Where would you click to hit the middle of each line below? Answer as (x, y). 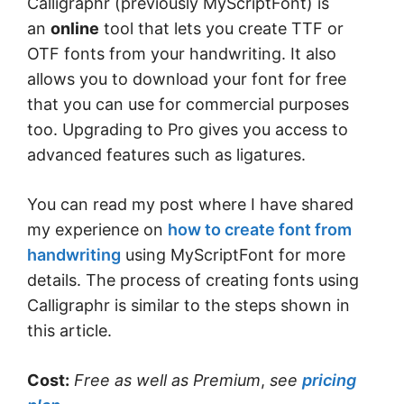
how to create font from (260, 230)
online (75, 29)
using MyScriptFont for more (233, 255)
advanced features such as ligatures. (166, 155)
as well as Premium (188, 381)
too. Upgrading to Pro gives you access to (188, 130)
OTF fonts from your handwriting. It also (182, 54)
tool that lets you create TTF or (221, 29)
